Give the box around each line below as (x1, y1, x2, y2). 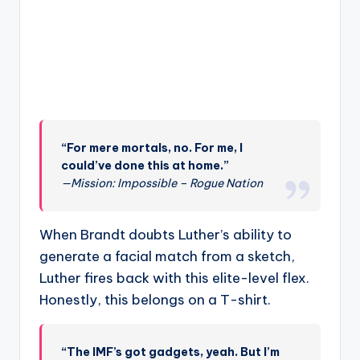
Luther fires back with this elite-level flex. (39, 268, 309, 287)
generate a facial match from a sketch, (39, 247, 295, 265)
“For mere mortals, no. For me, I (61, 140, 243, 155)
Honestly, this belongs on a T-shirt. (39, 290, 271, 309)
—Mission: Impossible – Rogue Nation (61, 175, 264, 190)
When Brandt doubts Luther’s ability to (39, 225, 292, 243)
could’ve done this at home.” (61, 157, 230, 173)
